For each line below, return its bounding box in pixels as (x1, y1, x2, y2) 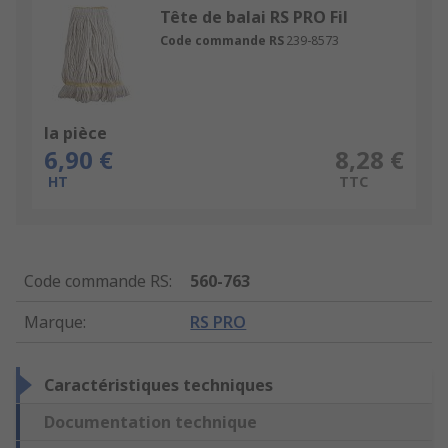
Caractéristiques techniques (44, 374, 273, 397)
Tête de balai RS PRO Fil (160, 6, 348, 29)
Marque (24, 311, 83, 334)
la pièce (44, 122, 107, 145)
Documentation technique (44, 411, 257, 434)
